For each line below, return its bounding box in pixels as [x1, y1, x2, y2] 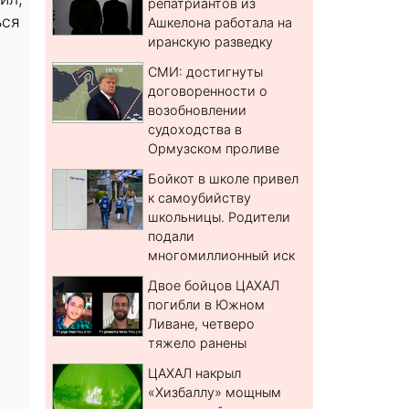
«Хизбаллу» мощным [148, 384, 282, 401]
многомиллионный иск [148, 247, 296, 264]
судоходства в [148, 121, 243, 138]
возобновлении [148, 102, 247, 119]
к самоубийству [148, 190, 252, 206]
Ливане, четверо [148, 316, 256, 332]
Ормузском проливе [148, 141, 280, 157]
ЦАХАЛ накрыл [148, 365, 242, 382]
